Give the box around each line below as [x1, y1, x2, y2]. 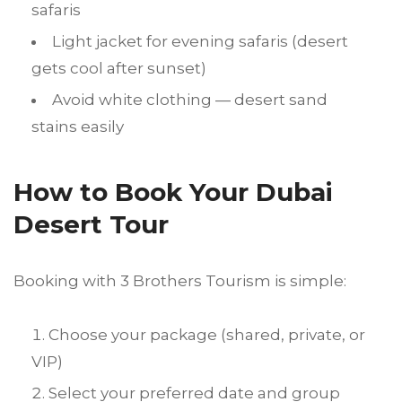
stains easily [31, 118, 124, 136]
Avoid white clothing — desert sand [52, 91, 328, 109]
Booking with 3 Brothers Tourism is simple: [13, 272, 346, 291]
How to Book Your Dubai [13, 177, 333, 208]
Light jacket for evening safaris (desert [52, 32, 348, 51]
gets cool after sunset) [31, 59, 206, 78]
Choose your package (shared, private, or [48, 326, 365, 345]
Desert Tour [13, 209, 169, 240]
